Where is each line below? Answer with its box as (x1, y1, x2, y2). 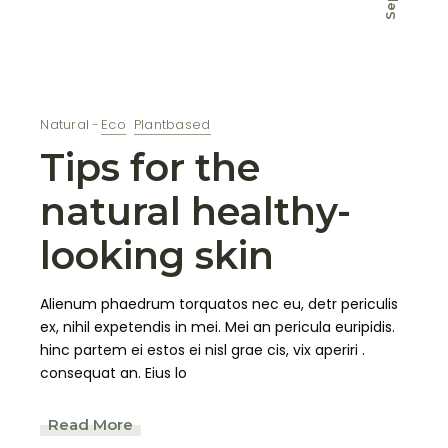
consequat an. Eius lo (40, 363, 188, 384)
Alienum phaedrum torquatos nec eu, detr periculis (40, 294, 399, 315)
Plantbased (133, 115, 211, 135)
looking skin (40, 232, 275, 280)
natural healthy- (40, 188, 352, 236)
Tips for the (40, 144, 261, 192)
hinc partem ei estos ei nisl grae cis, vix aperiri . (40, 340, 366, 361)
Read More (48, 414, 134, 434)
